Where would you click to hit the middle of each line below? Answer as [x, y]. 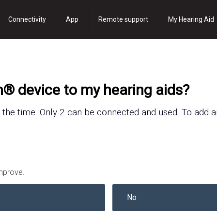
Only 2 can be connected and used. [111, 112]
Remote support [124, 19]
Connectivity [27, 19]
